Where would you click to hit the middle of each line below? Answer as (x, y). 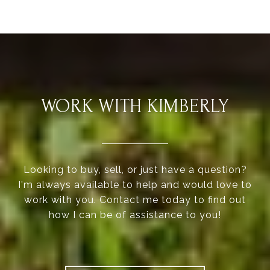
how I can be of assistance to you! (135, 215)
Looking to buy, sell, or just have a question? (135, 170)
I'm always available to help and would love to (135, 185)
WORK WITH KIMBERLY (135, 107)
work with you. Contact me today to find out (135, 200)
